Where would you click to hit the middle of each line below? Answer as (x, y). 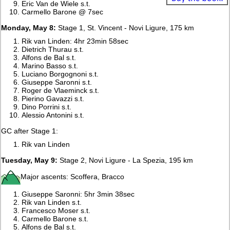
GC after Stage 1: (30, 131)
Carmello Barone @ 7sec (63, 12)
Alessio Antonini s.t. (53, 115)
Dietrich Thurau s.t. (53, 49)
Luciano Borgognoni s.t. (60, 74)
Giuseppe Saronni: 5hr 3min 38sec (78, 194)
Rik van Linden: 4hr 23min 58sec (75, 41)
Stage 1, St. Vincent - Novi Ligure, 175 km (125, 27)
